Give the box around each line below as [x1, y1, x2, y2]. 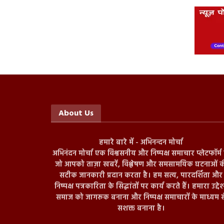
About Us [58, 106, 93, 120]
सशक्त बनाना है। [117, 202, 165, 214]
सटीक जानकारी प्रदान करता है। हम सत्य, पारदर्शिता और [59, 169, 222, 181]
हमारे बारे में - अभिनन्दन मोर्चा [99, 136, 183, 148]
